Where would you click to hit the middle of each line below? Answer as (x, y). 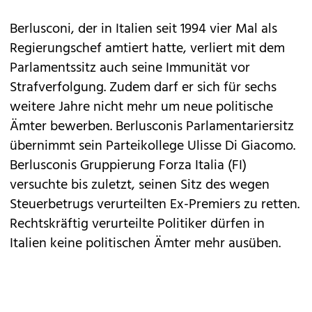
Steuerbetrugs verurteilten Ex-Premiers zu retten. (155, 205)
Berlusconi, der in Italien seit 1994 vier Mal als (143, 29)
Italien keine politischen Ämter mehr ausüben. (145, 244)
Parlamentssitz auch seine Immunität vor (130, 68)
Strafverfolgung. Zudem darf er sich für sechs (143, 88)
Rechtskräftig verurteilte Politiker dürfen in (137, 224)
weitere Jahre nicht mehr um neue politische (141, 107)
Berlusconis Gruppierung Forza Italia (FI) (128, 166)
